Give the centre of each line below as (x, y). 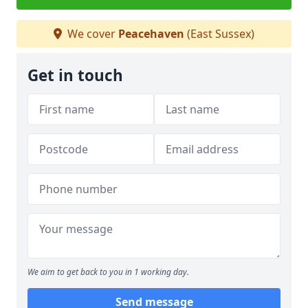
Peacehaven (151, 34)
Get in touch (75, 75)
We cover (91, 34)
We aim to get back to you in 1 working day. (108, 272)
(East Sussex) (219, 34)
